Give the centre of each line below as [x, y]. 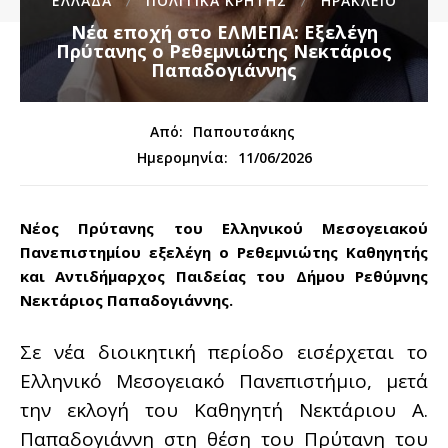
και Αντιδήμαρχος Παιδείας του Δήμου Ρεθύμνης [224, 276]
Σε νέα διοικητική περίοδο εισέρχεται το [224, 352]
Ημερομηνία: [182, 158]
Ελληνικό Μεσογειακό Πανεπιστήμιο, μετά [224, 381]
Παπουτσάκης [244, 132]
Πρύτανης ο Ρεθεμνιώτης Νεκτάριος [224, 51]
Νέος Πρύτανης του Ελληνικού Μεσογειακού [224, 228]
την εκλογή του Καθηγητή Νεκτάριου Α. [224, 410]
